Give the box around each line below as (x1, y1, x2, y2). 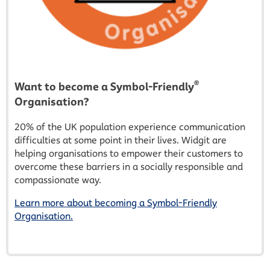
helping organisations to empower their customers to (14, 147, 243, 159)
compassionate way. (14, 174, 101, 186)
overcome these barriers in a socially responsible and (14, 160, 243, 172)
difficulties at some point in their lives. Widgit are (14, 134, 227, 146)
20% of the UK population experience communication (14, 121, 245, 133)
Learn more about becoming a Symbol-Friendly (14, 196, 217, 209)
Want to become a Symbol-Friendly (14, 80, 194, 93)
